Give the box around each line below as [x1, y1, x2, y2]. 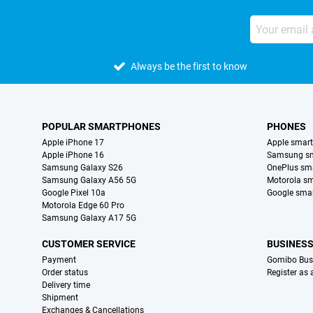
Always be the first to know [131, 61, 248, 72]
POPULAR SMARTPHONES [42, 121, 161, 132]
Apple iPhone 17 [42, 138, 104, 147]
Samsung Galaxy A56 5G [42, 175, 136, 185]
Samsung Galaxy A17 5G [42, 213, 136, 223]
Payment [42, 255, 76, 265]
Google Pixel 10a [42, 188, 105, 198]
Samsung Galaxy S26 [42, 163, 123, 173]
